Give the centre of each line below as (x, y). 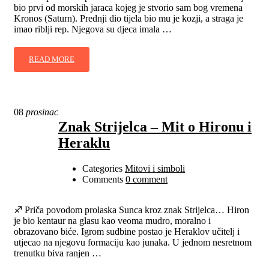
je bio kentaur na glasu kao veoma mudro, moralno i (112, 221)
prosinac (41, 112)
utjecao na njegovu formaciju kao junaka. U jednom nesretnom (133, 243)
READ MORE (52, 59)
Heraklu (84, 143)
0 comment (147, 180)
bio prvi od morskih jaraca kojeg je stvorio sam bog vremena (128, 8)
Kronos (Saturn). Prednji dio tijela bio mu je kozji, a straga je (128, 19)
